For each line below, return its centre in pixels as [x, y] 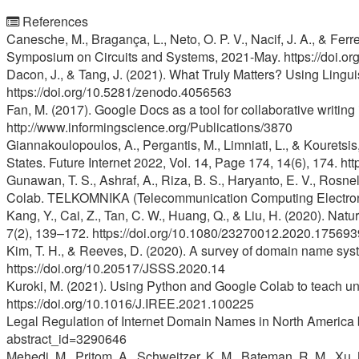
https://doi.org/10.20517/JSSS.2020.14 [116, 268]
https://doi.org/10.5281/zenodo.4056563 [119, 91]
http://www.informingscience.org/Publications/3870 [149, 127]
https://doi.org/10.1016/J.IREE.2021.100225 [130, 303]
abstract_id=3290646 [67, 338]
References [54, 21]
